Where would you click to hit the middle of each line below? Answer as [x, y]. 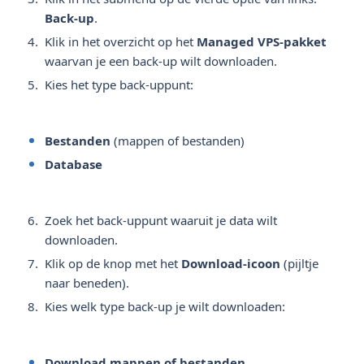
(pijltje [299, 263]
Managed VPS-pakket [262, 41]
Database [74, 164]
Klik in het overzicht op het [121, 41]
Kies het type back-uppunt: [119, 84]
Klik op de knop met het [113, 263]
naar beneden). [87, 283]
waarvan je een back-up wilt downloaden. [161, 61]
